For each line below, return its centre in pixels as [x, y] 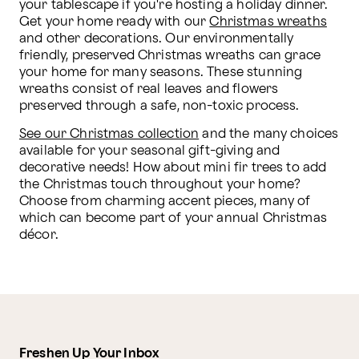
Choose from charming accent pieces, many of [165, 202]
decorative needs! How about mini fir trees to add [173, 168]
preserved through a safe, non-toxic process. [159, 107]
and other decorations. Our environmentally [157, 39]
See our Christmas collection [109, 135]
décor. [41, 236]
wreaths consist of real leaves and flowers [149, 90]
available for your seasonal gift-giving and [150, 151]
